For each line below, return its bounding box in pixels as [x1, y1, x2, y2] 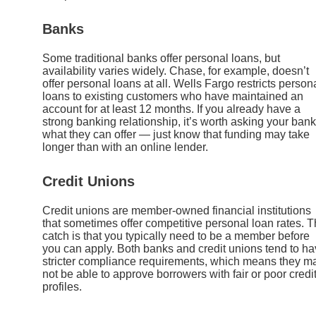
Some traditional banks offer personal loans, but [42, 51, 280, 64]
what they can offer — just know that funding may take [42, 128, 310, 140]
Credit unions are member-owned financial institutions [42, 204, 311, 217]
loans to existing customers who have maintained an [42, 90, 303, 102]
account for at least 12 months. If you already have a [42, 102, 300, 115]
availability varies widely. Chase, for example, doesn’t [42, 64, 309, 77]
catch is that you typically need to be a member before [42, 229, 310, 242]
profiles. [42, 280, 82, 293]
